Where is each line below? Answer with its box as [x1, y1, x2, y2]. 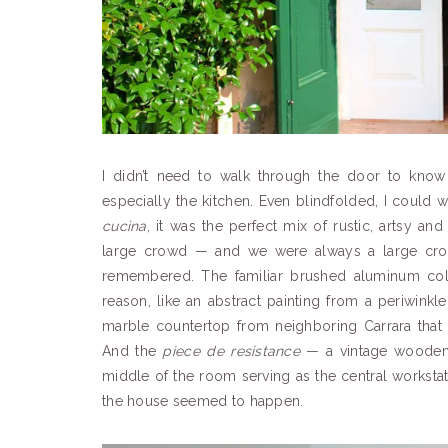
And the [102, 342, 163, 359]
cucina [102, 217, 147, 234]
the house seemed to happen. [102, 392, 304, 409]
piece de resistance [162, 342, 301, 359]
